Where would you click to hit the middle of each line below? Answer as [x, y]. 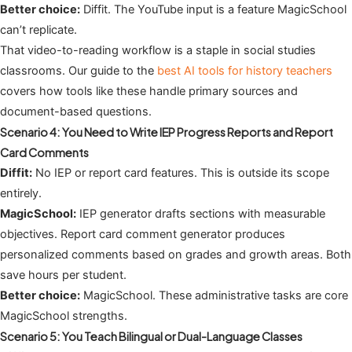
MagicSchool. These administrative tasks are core [214, 295]
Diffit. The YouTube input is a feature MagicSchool [213, 9]
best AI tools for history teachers [245, 70]
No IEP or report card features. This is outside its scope [181, 172]
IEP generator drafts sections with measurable [201, 213]
